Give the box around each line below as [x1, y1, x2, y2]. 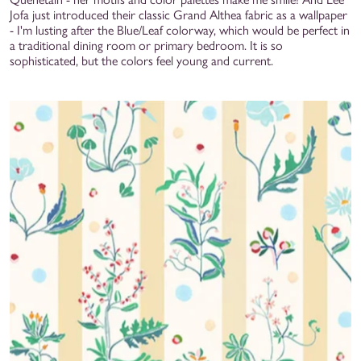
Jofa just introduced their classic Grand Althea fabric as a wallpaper [10, 6, 347, 23]
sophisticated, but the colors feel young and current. [10, 52, 273, 68]
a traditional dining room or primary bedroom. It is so [10, 37, 283, 53]
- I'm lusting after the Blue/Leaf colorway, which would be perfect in [10, 22, 350, 38]
